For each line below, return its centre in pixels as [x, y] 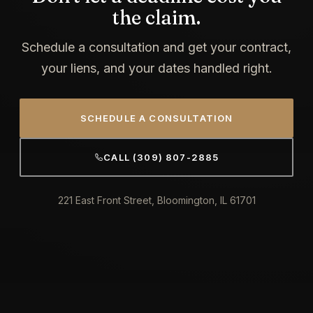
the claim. [156, 17]
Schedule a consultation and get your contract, [156, 47]
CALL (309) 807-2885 [161, 157]
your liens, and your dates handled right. [156, 68]
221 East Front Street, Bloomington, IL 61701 [156, 200]
